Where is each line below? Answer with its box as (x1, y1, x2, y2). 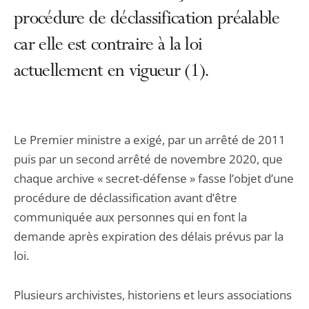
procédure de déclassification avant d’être (14, 190, 237, 206)
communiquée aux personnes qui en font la (14, 209, 247, 225)
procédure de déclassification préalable (14, 10, 280, 30)
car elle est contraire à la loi (14, 36, 203, 57)
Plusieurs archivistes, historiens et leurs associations (14, 287, 292, 303)
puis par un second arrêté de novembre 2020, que (14, 151, 283, 167)
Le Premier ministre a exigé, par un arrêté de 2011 (14, 132, 286, 148)
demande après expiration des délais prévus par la (14, 228, 283, 244)
